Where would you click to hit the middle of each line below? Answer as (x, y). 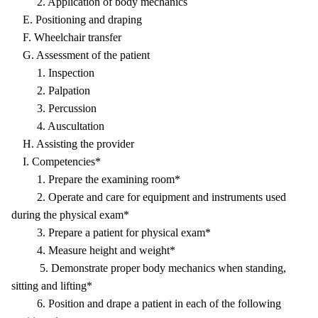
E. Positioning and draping (77, 20)
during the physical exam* (70, 215)
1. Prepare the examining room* (96, 179)
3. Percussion (54, 108)
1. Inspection (53, 73)
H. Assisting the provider (73, 144)
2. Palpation (51, 91)
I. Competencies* (56, 161)
